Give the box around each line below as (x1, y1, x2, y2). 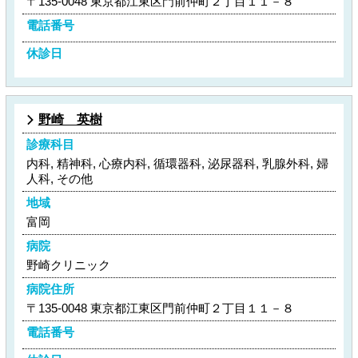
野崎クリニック (26, 258, 110, 272)
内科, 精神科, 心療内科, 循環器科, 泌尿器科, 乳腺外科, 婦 (26, 157, 328, 170)
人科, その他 (26, 172, 93, 185)
